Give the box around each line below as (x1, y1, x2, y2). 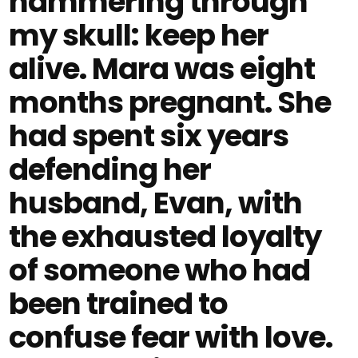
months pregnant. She (9, 82, 332, 123)
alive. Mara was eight (9, 48, 316, 89)
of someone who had (9, 249, 311, 291)
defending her (9, 149, 212, 190)
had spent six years (9, 115, 289, 157)
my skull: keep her (9, 14, 269, 56)
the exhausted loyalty (9, 216, 322, 257)
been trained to (9, 283, 229, 324)
